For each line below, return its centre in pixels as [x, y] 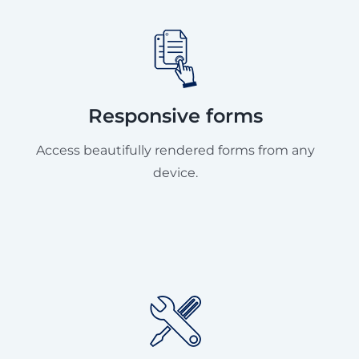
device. [175, 172]
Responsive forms [175, 115]
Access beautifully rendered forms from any [175, 150]
